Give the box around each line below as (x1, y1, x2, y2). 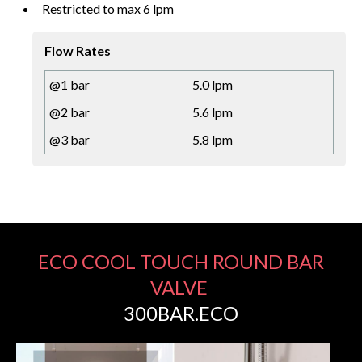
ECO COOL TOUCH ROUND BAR (38, 250, 324, 274)
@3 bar (49, 132, 90, 148)
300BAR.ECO (124, 301, 238, 326)
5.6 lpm (192, 104, 233, 120)
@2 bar (49, 104, 90, 120)
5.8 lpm (192, 132, 233, 148)
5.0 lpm (192, 77, 233, 93)
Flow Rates (44, 43, 111, 59)
